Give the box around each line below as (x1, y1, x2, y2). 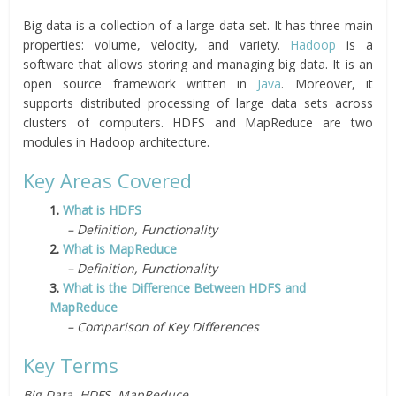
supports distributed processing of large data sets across (23, 95, 373, 111)
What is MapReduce (63, 240, 178, 257)
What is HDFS (63, 202, 142, 218)
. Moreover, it (281, 75, 373, 92)
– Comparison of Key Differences (49, 318, 260, 335)
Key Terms (23, 352, 119, 378)
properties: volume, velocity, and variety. (23, 36, 291, 53)
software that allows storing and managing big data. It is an (23, 56, 373, 72)
